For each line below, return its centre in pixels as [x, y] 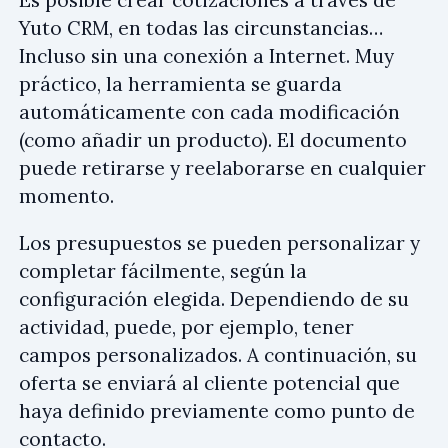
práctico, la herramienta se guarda [180, 84]
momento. [66, 196]
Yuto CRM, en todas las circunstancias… [201, 28]
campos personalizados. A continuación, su [218, 355]
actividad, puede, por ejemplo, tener [186, 327]
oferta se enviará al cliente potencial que [209, 383]
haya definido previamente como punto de [217, 411]
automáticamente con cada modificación [209, 112]
